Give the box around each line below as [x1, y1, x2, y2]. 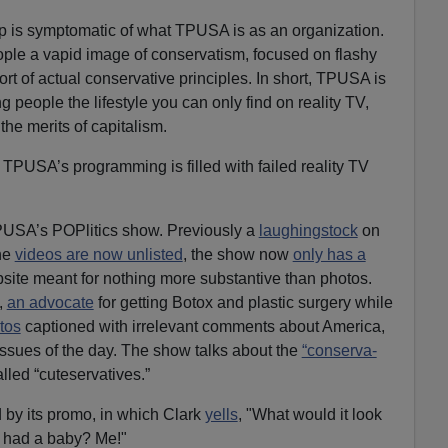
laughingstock [258, 221, 358, 239]
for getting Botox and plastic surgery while [93, 293, 393, 311]
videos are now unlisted [14, 245, 183, 263]
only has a [292, 245, 366, 263]
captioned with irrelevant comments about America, [20, 317, 385, 335]
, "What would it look [237, 405, 382, 423]
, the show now [182, 245, 293, 263]
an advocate [6, 293, 94, 311]
